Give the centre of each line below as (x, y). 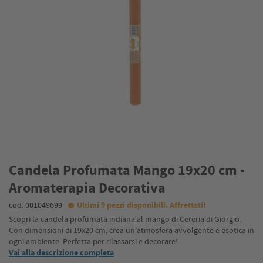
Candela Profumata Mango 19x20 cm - (127, 170)
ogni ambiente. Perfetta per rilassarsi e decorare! (93, 241)
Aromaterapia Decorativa (87, 188)
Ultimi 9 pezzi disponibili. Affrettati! (141, 205)
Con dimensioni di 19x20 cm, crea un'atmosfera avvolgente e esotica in (131, 230)
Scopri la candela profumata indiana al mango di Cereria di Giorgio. (125, 219)
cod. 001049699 (36, 205)
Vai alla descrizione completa (61, 252)
